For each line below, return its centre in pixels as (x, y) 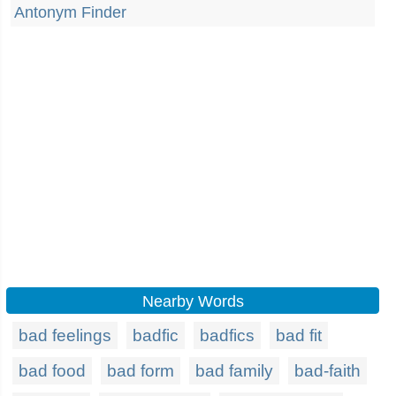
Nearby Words (193, 301)
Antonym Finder (70, 12)
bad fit (299, 335)
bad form (141, 371)
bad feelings (65, 335)
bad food (52, 371)
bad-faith (327, 371)
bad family (234, 371)
